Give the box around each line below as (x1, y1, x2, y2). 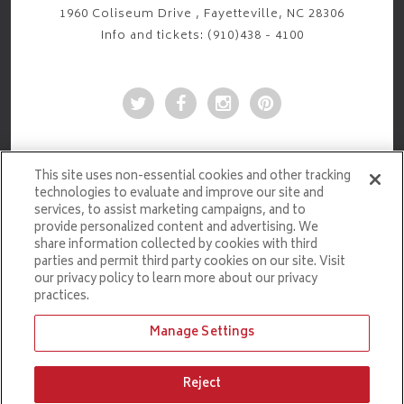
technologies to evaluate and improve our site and (34, 184, 325, 205)
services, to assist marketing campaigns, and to (34, 201, 307, 222)
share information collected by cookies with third (34, 235, 318, 256)
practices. (34, 287, 90, 308)
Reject (182, 374, 222, 395)
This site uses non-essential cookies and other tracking (34, 167, 352, 188)
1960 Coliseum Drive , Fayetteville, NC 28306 (60, 5, 344, 25)
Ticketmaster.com (241, 328, 354, 347)
